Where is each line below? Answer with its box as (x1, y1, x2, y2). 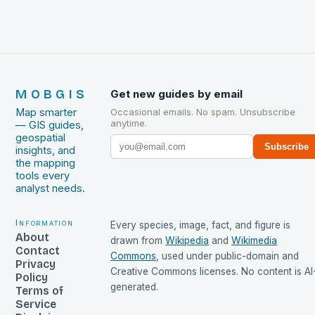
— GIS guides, (15, 119, 84, 132)
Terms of (15, 284, 64, 298)
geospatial (15, 131, 66, 145)
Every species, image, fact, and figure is (110, 219, 291, 231)
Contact (15, 244, 60, 258)
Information (15, 217, 74, 229)
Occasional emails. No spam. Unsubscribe (110, 106, 296, 118)
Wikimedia (231, 235, 278, 247)
